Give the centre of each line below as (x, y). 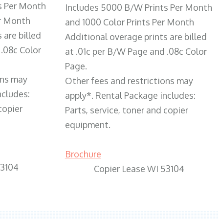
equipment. (88, 124)
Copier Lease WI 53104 (139, 168)
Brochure (83, 154)
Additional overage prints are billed (136, 36)
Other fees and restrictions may (129, 80)
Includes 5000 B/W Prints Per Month (138, 7)
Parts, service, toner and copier (126, 110)
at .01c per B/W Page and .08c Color (136, 51)
